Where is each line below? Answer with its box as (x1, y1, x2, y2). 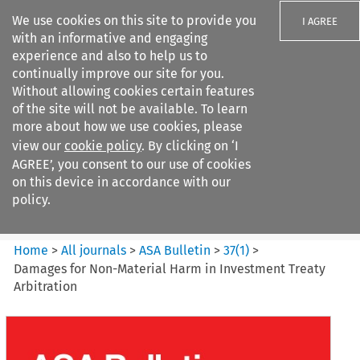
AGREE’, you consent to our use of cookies (12, 157, 251, 172)
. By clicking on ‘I (141, 138, 239, 153)
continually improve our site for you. (12, 66, 224, 81)
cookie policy (64, 138, 141, 153)
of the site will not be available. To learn (12, 101, 247, 117)
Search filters (108, 103, 186, 119)
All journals (61, 242, 130, 258)
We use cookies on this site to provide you (12, 13, 256, 28)
